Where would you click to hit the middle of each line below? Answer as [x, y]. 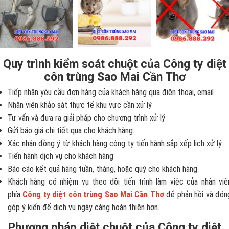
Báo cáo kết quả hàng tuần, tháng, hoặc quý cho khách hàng [102, 169]
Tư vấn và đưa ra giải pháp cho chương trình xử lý [86, 118]
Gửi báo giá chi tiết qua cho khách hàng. [71, 130]
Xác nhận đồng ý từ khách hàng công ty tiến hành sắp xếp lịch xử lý [115, 143]
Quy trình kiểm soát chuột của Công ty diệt [114, 64]
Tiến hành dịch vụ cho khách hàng [61, 156]
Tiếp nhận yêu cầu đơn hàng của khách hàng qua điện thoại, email [111, 92]
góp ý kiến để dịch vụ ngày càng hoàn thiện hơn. [84, 207]
